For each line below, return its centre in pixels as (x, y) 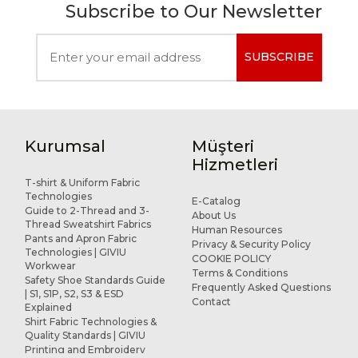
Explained (48, 307)
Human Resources (237, 229)
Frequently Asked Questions (261, 287)
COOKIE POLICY (231, 258)
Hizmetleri (235, 164)
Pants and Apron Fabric (80, 238)
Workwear (50, 265)
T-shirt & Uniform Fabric (82, 182)
